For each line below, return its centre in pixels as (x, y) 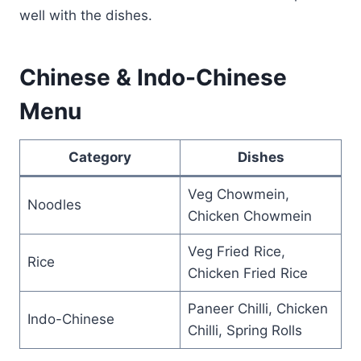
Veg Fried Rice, (236, 251)
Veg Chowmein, (238, 194)
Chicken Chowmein (249, 216)
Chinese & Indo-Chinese (153, 77)
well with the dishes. (86, 15)
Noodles (54, 204)
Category (100, 157)
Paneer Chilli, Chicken (257, 308)
